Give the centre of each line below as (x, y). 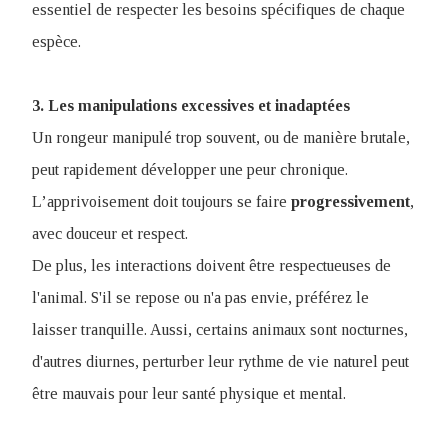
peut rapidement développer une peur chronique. (192, 169)
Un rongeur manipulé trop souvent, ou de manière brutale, (221, 137)
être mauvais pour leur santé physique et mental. (189, 393)
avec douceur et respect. (110, 233)
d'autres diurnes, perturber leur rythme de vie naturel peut (220, 361)
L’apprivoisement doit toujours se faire (161, 201)
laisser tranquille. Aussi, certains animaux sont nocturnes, (220, 329)
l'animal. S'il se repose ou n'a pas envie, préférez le (200, 297)
